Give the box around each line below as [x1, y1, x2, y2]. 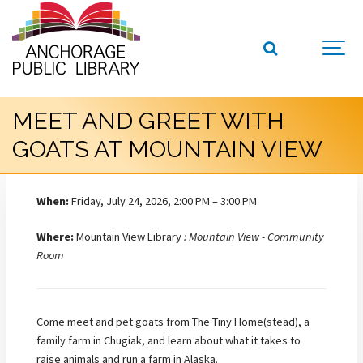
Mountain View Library [74, 229, 184, 245]
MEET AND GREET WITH [12, 107, 284, 135]
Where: [36, 229, 74, 245]
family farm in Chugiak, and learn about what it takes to [36, 332, 301, 348]
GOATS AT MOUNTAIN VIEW [12, 135, 322, 164]
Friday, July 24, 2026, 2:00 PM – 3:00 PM [69, 193, 257, 208]
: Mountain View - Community [184, 229, 323, 245]
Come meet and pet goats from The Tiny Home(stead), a [36, 314, 310, 329]
